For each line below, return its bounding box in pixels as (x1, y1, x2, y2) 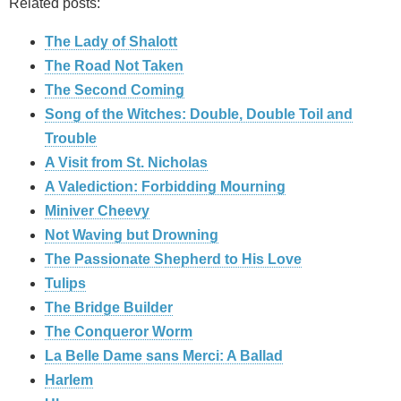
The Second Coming (45, 82, 184, 98)
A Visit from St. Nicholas (45, 155, 208, 171)
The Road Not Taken (45, 58, 183, 74)
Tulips (45, 276, 86, 292)
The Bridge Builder (45, 300, 173, 316)
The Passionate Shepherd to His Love (45, 252, 302, 268)
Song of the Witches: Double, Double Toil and (45, 107, 353, 123)
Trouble (45, 131, 97, 147)
